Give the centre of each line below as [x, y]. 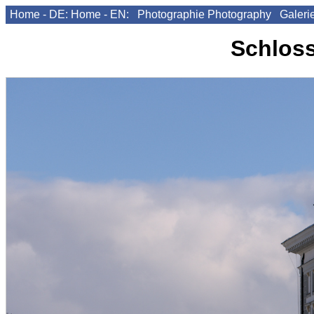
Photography [239, 14]
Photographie [171, 14]
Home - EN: [100, 14]
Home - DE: [39, 14]
